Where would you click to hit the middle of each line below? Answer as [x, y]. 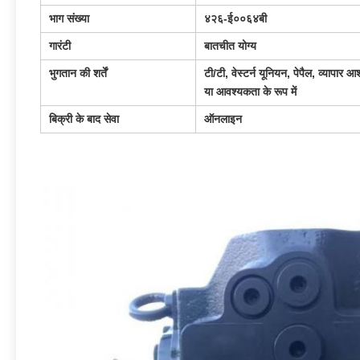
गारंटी [60, 46]
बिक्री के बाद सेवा [84, 119]
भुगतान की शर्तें [78, 73]
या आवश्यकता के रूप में [250, 92]
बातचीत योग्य [230, 46]
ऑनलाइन [223, 119]
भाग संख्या [69, 18]
